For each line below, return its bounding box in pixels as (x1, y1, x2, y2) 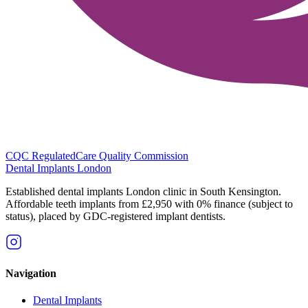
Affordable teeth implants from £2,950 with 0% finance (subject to (5, 197, 293, 210)
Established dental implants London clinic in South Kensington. (5, 185, 281, 197)
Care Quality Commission (76, 149, 188, 162)
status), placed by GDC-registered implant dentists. (5, 210, 225, 222)
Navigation (5, 267, 56, 279)
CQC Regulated (5, 149, 76, 162)
